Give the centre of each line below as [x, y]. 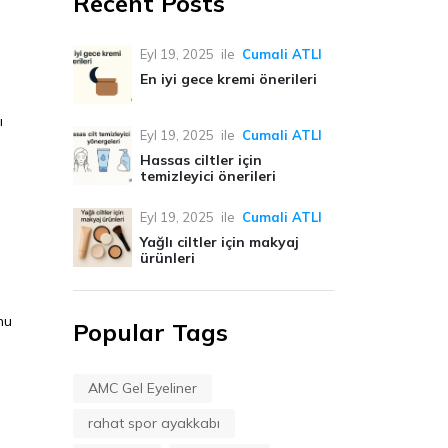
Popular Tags [150, 331]
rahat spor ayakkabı [154, 422]
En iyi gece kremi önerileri [229, 78]
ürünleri [168, 257]
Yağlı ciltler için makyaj [220, 241]
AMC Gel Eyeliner [142, 387]
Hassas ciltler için [201, 159]
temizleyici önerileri [208, 175]
